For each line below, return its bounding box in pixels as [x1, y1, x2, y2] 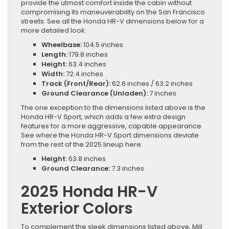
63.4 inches [67, 59, 106, 69]
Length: [41, 49, 67, 59]
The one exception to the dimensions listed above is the [21, 102, 205, 112]
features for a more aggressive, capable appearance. [21, 121, 203, 131]
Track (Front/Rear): [41, 78, 110, 88]
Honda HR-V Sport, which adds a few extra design [21, 111, 186, 122]
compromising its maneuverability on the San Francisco [21, 7, 205, 17]
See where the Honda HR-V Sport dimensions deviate [21, 130, 199, 140]
